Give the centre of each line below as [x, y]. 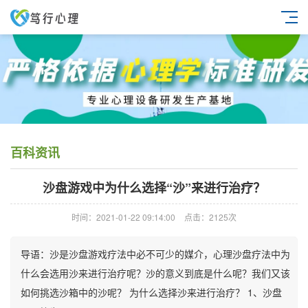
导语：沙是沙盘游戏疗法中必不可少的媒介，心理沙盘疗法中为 [155, 254]
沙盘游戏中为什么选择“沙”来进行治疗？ [154, 188]
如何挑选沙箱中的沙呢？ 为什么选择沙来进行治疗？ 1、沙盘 [151, 292]
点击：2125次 [210, 217]
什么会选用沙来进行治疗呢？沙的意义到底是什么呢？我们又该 [155, 273]
